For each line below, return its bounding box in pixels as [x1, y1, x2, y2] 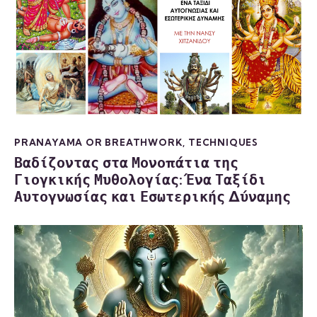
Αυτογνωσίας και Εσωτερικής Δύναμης [14, 188, 291, 206]
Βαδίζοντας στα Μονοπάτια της [14, 154, 238, 172]
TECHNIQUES [188, 136, 259, 148]
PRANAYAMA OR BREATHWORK [14, 136, 183, 148]
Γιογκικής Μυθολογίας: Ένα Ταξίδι [14, 171, 266, 189]
